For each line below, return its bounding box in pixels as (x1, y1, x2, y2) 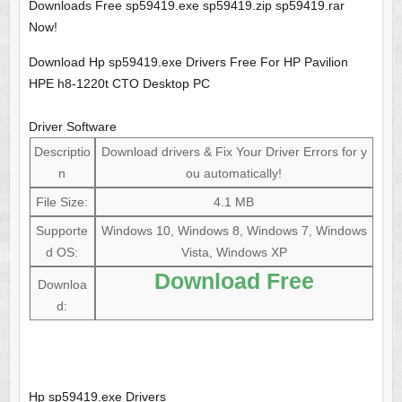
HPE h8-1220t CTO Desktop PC (28, 76, 210, 92)
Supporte (36, 223, 89, 239)
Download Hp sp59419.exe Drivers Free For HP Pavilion (28, 55, 348, 70)
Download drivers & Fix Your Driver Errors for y (100, 144, 367, 160)
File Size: (36, 195, 89, 210)
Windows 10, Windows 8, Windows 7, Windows (100, 223, 367, 239)
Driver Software (28, 119, 117, 135)
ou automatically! (186, 166, 283, 181)
